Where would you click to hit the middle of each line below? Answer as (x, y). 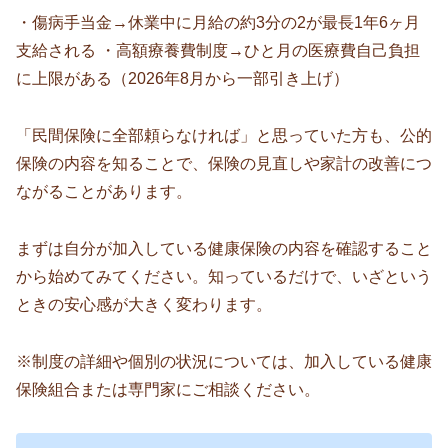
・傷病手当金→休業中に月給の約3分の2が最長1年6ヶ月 (218, 23)
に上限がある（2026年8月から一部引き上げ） (182, 79)
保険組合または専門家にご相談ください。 (168, 389)
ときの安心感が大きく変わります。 (144, 304)
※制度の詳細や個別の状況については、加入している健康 (224, 361)
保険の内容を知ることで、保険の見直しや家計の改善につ (224, 164)
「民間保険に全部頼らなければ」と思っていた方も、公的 (224, 136)
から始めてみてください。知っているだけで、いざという (224, 276)
